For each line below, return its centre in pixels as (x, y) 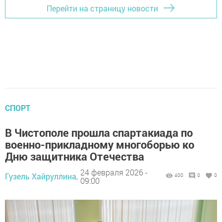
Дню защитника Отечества (75, 157)
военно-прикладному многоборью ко (100, 145)
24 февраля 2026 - (114, 172)
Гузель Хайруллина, (41, 176)
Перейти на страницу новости (102, 8)
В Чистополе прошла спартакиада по (99, 133)
